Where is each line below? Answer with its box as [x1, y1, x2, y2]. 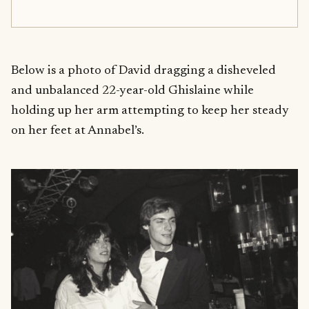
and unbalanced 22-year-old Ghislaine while [11, 83, 254, 97]
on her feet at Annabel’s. [11, 123, 144, 137]
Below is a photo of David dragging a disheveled [11, 63, 276, 77]
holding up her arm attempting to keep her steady [11, 103, 289, 117]
